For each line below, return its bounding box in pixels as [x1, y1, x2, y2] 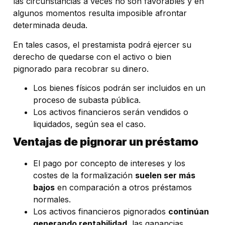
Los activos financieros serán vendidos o [33, 107, 188, 118]
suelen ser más [135, 170, 195, 181]
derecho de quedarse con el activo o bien [13, 51, 171, 62]
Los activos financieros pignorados [33, 206, 168, 217]
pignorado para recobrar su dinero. [13, 63, 149, 74]
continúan [168, 206, 209, 217]
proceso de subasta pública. [33, 95, 141, 105]
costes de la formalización [33, 170, 135, 181]
